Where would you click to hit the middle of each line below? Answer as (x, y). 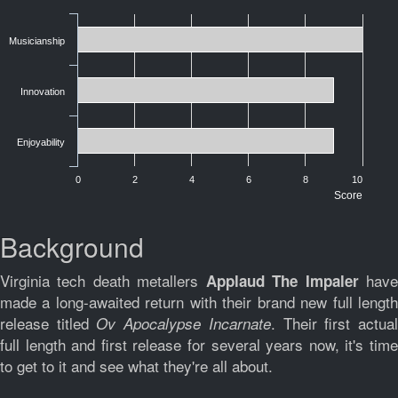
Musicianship (37, 41)
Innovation (43, 92)
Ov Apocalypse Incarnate (183, 323)
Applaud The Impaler (286, 281)
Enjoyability (41, 142)
